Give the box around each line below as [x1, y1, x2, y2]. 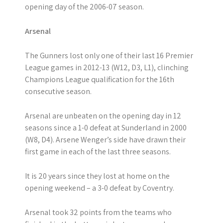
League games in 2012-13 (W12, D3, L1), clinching [25, 62, 189, 73]
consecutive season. [25, 86, 92, 97]
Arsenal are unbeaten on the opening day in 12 [25, 110, 181, 121]
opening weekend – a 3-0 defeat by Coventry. [25, 182, 174, 193]
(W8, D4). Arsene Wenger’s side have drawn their [25, 134, 186, 145]
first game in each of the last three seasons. [25, 146, 171, 157]
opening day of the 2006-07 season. [25, 1, 144, 12]
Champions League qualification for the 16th [25, 74, 174, 85]
